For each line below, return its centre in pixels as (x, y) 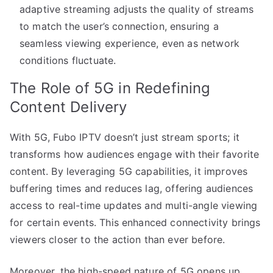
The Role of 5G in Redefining (110, 88)
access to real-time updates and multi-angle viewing (134, 205)
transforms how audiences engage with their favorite (135, 154)
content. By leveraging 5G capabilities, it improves (129, 171)
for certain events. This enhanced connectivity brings (135, 222)
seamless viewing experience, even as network (130, 43)
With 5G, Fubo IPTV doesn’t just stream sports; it (125, 137)
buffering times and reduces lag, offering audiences (132, 188)
